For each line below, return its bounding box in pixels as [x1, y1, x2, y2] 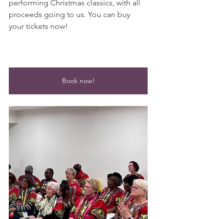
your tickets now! [9, 22, 68, 31]
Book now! [62, 76, 95, 85]
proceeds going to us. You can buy [9, 10, 132, 19]
